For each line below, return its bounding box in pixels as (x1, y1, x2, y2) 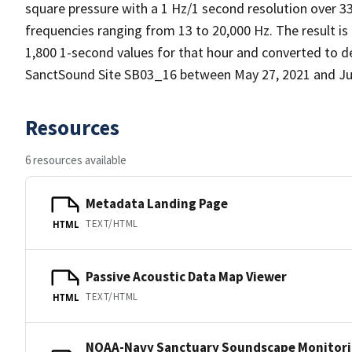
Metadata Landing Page (86, 194, 228, 212)
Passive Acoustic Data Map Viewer (86, 267, 287, 285)
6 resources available (25, 152, 126, 167)
